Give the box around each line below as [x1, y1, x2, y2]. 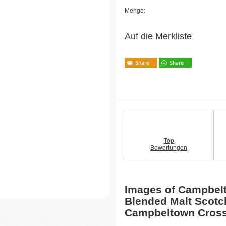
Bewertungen [150, 144, 188, 151]
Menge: [125, 7, 145, 14]
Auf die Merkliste [125, 31, 192, 41]
